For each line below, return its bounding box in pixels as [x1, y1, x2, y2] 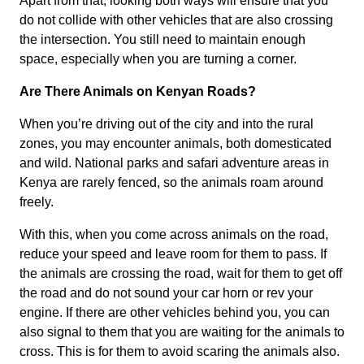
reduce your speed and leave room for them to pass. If [19, 247, 327, 262]
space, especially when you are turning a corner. [19, 52, 297, 67]
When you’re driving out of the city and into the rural [19, 117, 314, 132]
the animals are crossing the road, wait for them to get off [19, 266, 342, 281]
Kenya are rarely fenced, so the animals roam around [19, 175, 323, 190]
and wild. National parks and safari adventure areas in [19, 156, 329, 171]
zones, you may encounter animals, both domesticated [19, 136, 331, 151]
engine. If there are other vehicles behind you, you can [19, 305, 330, 320]
